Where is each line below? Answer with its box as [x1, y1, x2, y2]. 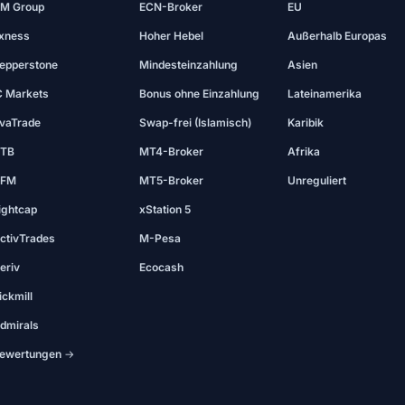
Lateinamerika [287, 87, 362, 100]
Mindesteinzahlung [139, 58, 239, 71]
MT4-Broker [139, 145, 204, 158]
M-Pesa [139, 231, 182, 245]
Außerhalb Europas [287, 29, 387, 42]
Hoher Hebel [139, 29, 204, 42]
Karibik [287, 116, 324, 129]
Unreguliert [287, 174, 346, 187]
